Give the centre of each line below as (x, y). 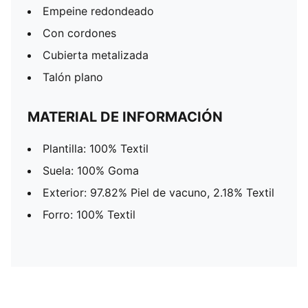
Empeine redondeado (98, 11)
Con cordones (79, 33)
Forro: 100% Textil (89, 214)
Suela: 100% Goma (91, 170)
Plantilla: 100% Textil (96, 148)
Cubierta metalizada (96, 55)
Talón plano (73, 77)
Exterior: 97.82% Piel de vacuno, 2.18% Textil (158, 192)
